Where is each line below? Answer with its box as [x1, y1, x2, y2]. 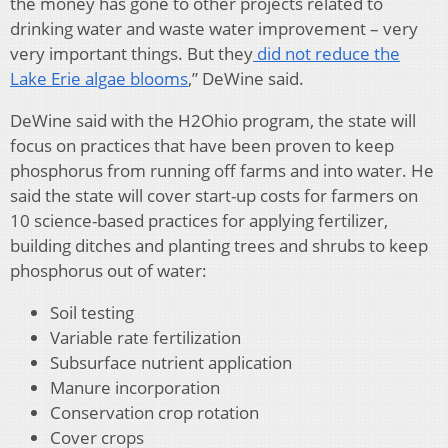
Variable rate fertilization [50, 326, 241, 350]
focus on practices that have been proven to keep [10, 134, 394, 158]
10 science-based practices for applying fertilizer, [10, 209, 388, 233]
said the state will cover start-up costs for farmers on [10, 184, 418, 208]
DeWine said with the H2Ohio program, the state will [10, 109, 416, 133]
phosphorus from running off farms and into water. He [10, 159, 434, 183]
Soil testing [50, 301, 134, 325]
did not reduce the [253, 42, 400, 66]
